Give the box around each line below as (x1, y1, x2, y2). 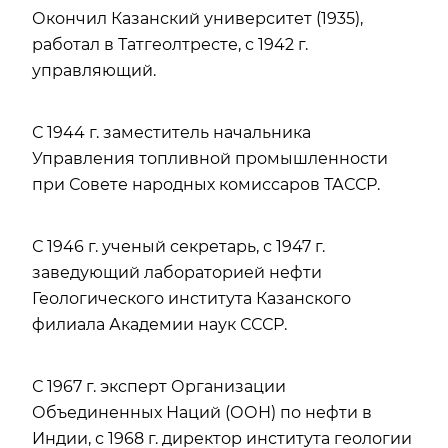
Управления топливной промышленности (32, 149, 388, 169)
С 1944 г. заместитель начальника (32, 123, 311, 143)
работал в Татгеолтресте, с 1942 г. (32, 35, 308, 55)
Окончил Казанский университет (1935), (32, 9, 363, 29)
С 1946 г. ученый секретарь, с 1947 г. (32, 237, 325, 257)
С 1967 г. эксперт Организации (32, 377, 286, 397)
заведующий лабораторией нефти (32, 263, 322, 283)
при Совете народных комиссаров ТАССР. (32, 175, 380, 195)
